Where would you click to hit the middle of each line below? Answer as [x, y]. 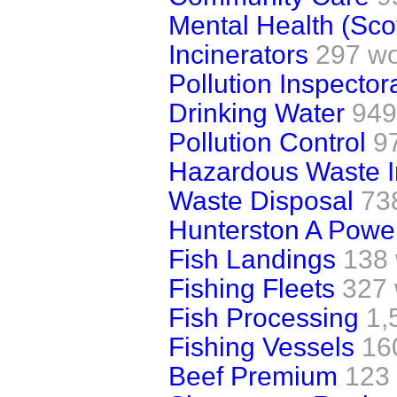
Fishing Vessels [261, 346]
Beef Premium [253, 376]
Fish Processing [264, 317]
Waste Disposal [261, 200]
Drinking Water [257, 113]
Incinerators [238, 54]
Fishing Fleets [252, 288]
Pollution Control [267, 142]
